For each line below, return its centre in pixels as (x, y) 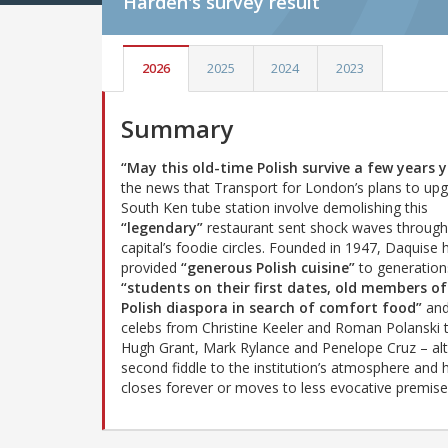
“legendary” (162, 227)
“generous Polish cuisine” (268, 267)
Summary (177, 128)
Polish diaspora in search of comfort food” (271, 307)
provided (151, 267)
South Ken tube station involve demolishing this (274, 207)
